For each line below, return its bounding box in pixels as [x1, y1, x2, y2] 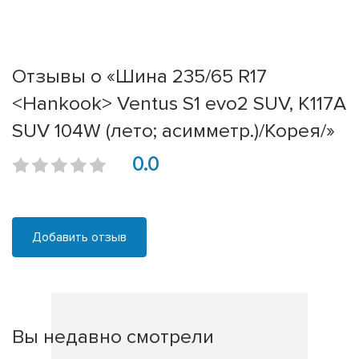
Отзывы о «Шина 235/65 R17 [12, 64, 267, 89]
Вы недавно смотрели [12, 325, 214, 349]
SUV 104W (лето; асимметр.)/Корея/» [12, 119, 335, 143]
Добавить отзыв [32, 229, 127, 246]
